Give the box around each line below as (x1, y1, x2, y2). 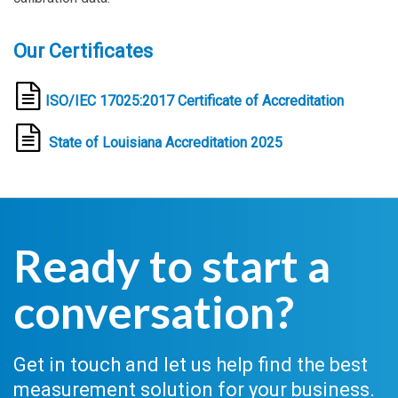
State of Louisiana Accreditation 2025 (49, 133, 283, 151)
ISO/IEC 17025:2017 (45, 92, 174, 110)
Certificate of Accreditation (178, 92, 344, 110)
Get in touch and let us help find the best (13, 353, 368, 376)
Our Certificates (13, 40, 153, 63)
